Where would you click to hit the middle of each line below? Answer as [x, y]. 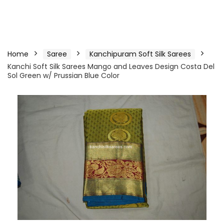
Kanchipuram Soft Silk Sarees [140, 54]
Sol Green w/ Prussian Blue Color [63, 75]
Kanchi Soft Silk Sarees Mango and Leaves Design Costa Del [111, 66]
